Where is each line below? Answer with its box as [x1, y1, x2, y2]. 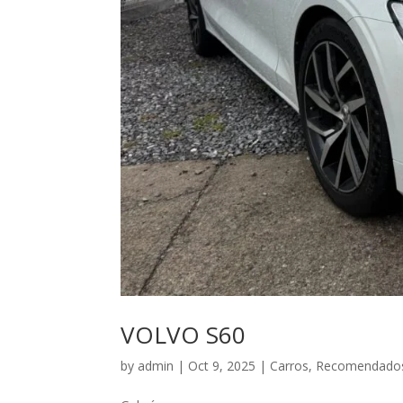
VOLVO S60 [121, 318, 246, 352]
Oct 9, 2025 [188, 357, 256, 375]
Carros [270, 357, 309, 375]
